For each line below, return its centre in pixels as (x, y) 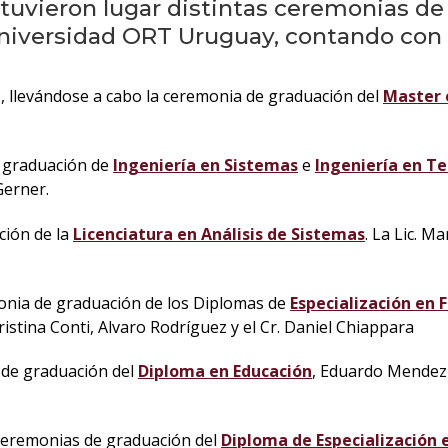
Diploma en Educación (225, 371)
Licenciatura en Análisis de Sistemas (219, 233)
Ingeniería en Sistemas (205, 165)
